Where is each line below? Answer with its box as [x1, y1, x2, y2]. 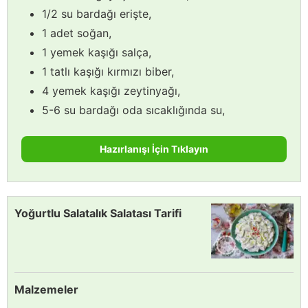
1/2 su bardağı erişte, [42, 6, 151, 21]
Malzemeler [14, 282, 78, 296]
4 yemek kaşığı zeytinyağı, [42, 83, 180, 98]
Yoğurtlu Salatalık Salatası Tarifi [14, 206, 181, 220]
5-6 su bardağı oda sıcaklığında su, [42, 102, 225, 117]
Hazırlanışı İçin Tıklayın [100, 142, 208, 155]
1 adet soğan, [42, 25, 111, 40]
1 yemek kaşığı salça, [42, 45, 151, 59]
